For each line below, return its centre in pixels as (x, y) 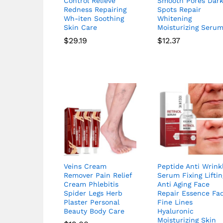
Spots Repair (179, 9)
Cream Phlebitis (91, 184)
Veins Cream (85, 167)
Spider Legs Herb (93, 193)
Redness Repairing (95, 9)
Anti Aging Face (184, 184)
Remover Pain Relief (98, 175)
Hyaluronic (176, 211)
